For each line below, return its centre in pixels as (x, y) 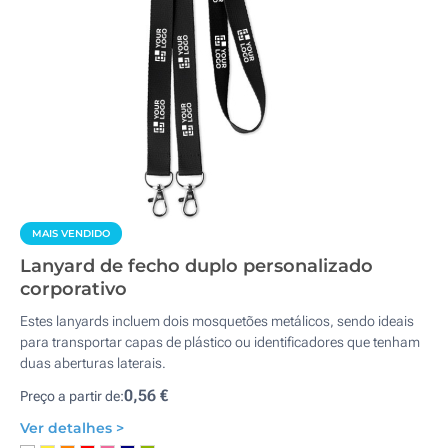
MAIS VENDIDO (71, 233)
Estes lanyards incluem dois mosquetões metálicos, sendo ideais (217, 321)
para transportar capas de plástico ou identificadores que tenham (220, 342)
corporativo (73, 289)
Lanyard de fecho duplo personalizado (196, 266)
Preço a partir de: (72, 396)
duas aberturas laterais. (93, 363)
